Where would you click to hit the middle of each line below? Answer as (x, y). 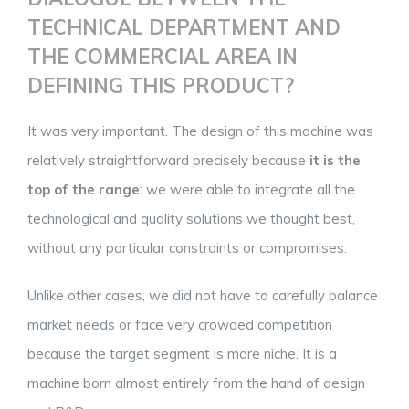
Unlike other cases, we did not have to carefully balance (203, 296)
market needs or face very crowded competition (180, 325)
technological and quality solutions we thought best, (191, 219)
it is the (335, 161)
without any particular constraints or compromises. (187, 248)
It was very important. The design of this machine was (200, 131)
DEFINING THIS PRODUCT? (161, 86)
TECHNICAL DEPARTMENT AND (184, 28)
